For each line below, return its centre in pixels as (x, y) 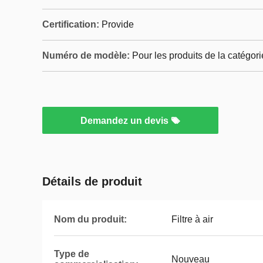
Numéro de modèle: (86, 55)
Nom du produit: (90, 219)
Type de (72, 254)
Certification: (71, 24)
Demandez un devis (126, 121)
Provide (118, 24)
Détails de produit (92, 181)
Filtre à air (192, 219)
